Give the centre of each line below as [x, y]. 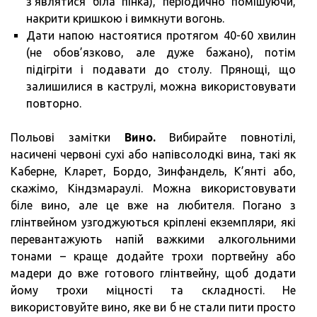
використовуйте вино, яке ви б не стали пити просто [153, 307]
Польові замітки [68, 137]
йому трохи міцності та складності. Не [153, 290]
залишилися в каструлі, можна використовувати [161, 86]
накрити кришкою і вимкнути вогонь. [125, 18]
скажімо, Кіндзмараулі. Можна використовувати [153, 188]
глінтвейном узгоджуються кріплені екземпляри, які [153, 222]
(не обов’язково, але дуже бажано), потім [161, 52]
